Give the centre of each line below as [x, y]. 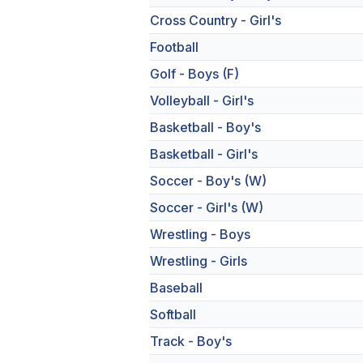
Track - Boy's [191, 341]
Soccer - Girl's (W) [207, 207]
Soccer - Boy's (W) [208, 181]
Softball [173, 314]
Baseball [176, 288]
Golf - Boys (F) [194, 74]
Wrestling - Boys [200, 234]
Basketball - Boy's [205, 127]
